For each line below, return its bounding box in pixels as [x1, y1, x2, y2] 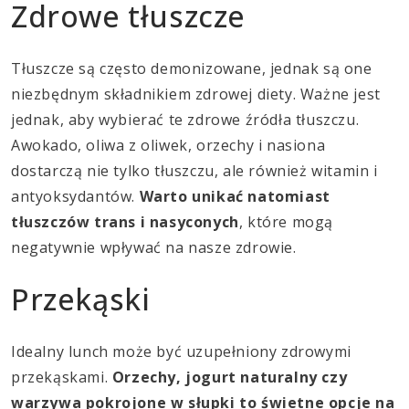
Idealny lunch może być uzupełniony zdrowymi [11, 341, 351, 362]
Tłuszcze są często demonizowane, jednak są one [11, 58, 372, 79]
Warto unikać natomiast [139, 185, 330, 206]
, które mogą [238, 211, 334, 232]
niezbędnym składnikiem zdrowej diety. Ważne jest [11, 83, 381, 104]
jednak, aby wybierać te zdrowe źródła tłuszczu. [11, 109, 360, 130]
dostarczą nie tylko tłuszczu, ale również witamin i [11, 160, 378, 181]
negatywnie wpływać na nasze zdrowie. [11, 236, 297, 257]
